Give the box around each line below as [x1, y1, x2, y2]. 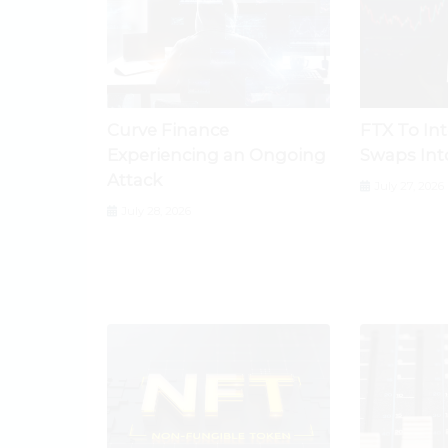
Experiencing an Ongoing [107, 145, 326, 166]
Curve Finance [107, 120, 229, 141]
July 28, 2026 [119, 204, 191, 219]
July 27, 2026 [372, 179, 445, 194]
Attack [107, 170, 162, 191]
